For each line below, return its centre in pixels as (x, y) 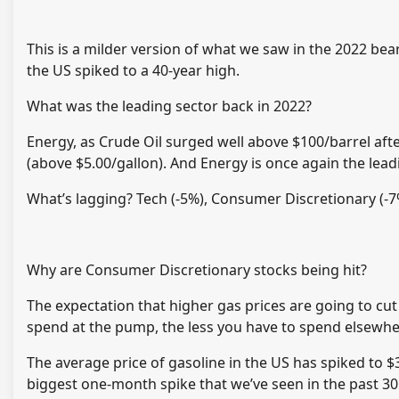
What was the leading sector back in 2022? (169, 106)
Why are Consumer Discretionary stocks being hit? (197, 270)
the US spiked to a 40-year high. (133, 71)
